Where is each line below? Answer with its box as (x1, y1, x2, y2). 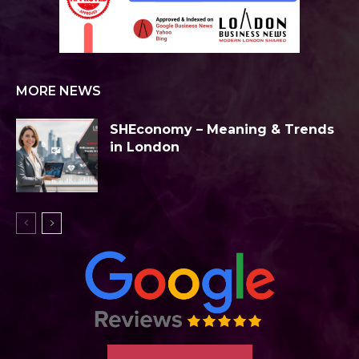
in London (110, 139, 179, 155)
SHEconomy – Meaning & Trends (110, 122, 334, 138)
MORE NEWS (16, 83, 101, 99)
